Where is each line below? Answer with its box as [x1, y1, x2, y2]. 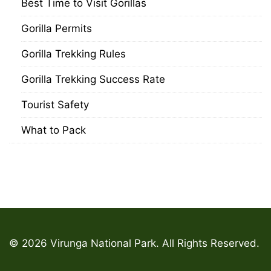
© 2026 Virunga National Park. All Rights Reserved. [9, 237, 260, 249]
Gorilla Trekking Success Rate [21, 73, 165, 85]
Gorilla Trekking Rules [21, 48, 126, 60]
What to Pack [21, 124, 86, 136]
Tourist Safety [21, 99, 89, 111]
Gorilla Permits [21, 22, 92, 34]
